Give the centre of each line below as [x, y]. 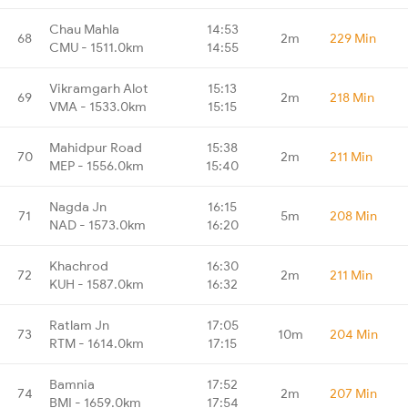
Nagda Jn [78, 206]
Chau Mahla [84, 29]
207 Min [353, 393]
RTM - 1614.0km [97, 343]
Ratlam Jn [79, 325]
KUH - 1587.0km [97, 284]
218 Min [352, 97]
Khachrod [79, 265]
